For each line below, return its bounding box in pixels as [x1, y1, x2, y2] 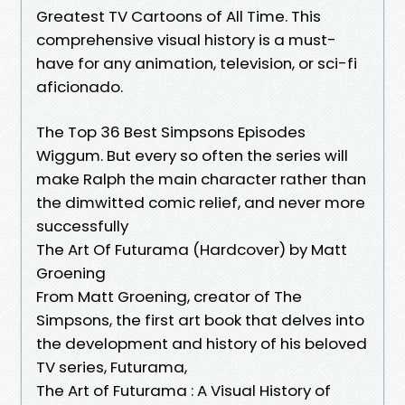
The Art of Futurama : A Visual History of [36, 379, 331, 401]
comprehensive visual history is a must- [36, 28, 336, 51]
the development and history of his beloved [36, 332, 367, 354]
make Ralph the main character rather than [36, 167, 366, 190]
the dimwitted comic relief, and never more [36, 191, 365, 213]
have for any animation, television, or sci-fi [36, 52, 357, 74]
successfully [36, 214, 132, 237]
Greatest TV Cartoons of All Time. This [36, 5, 321, 27]
